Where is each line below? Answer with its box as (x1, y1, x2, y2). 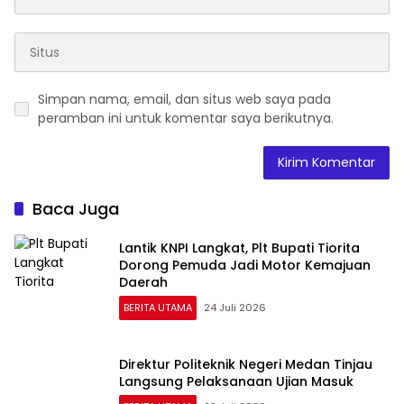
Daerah (119, 272, 168, 291)
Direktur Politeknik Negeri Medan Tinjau (119, 355, 372, 374)
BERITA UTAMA (124, 299, 192, 315)
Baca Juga (32, 197, 119, 221)
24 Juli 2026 (204, 299, 266, 315)
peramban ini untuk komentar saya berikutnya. (38, 109, 334, 128)
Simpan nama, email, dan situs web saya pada (38, 90, 331, 109)
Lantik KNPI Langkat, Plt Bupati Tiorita (119, 238, 360, 257)
